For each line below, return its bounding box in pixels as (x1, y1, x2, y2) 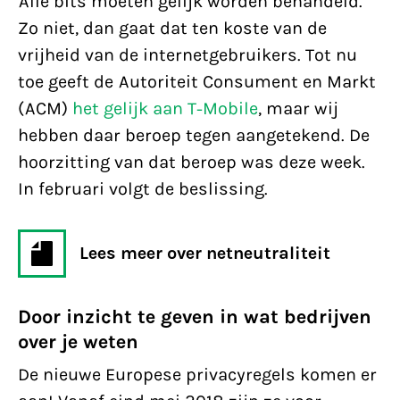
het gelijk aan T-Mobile (72, 98, 258, 119)
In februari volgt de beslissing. (18, 179, 268, 199)
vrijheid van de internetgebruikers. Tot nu (18, 45, 357, 65)
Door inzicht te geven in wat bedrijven (18, 305, 371, 329)
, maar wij (258, 98, 338, 119)
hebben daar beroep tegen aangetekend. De (18, 125, 370, 146)
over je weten (18, 330, 138, 354)
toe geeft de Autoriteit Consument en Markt (18, 71, 376, 92)
